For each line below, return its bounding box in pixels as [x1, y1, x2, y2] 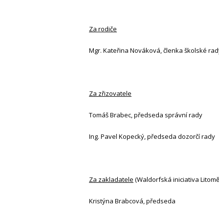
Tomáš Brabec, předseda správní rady [89, 110, 202, 120]
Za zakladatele [89, 175, 133, 184]
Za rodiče [89, 24, 117, 34]
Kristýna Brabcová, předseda [89, 197, 175, 206]
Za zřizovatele [89, 89, 131, 98]
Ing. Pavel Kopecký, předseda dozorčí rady [89, 132, 215, 141]
